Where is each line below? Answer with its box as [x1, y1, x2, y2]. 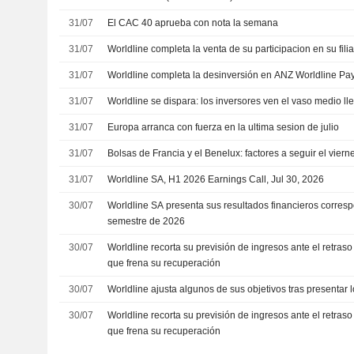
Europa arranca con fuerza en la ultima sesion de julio [107, 121, 340, 133]
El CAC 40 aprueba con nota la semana [107, 17, 279, 28]
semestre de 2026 [107, 215, 186, 227]
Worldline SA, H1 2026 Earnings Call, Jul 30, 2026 [107, 173, 325, 185]
